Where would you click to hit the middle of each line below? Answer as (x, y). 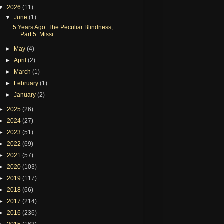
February (27, 83)
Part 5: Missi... (39, 34)
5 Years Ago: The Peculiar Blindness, (63, 27)
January (26, 95)
